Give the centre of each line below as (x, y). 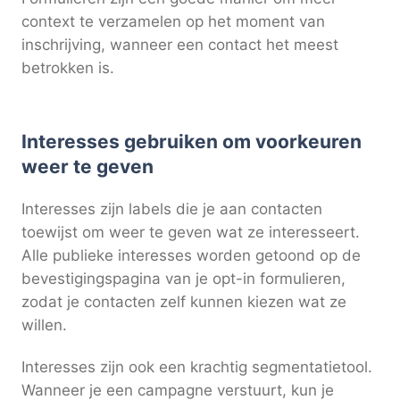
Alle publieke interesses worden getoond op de (191, 255)
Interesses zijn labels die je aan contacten (172, 208)
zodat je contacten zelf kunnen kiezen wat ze (184, 301)
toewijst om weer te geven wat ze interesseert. (191, 232)
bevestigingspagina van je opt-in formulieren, (183, 278)
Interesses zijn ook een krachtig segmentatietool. (197, 367)
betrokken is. (68, 68)
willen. (44, 325)
